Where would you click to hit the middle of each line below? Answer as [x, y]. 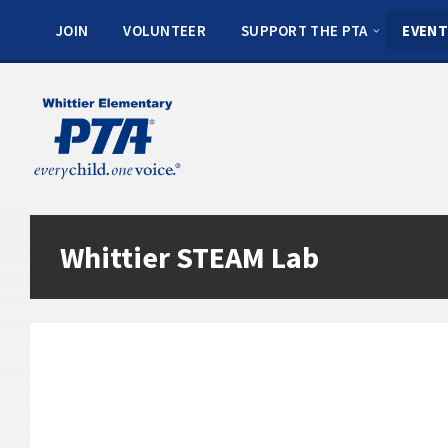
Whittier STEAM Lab [189, 256]
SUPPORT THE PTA [304, 30]
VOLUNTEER [164, 30]
